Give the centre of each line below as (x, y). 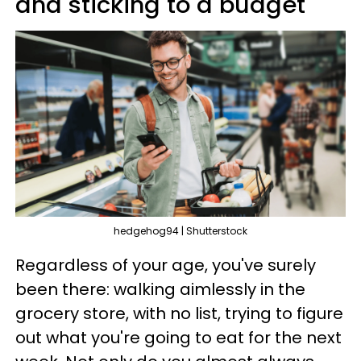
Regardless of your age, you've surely (166, 265)
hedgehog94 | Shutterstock (180, 231)
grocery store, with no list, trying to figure (179, 313)
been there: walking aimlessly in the (160, 289)
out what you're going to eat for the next (178, 338)
